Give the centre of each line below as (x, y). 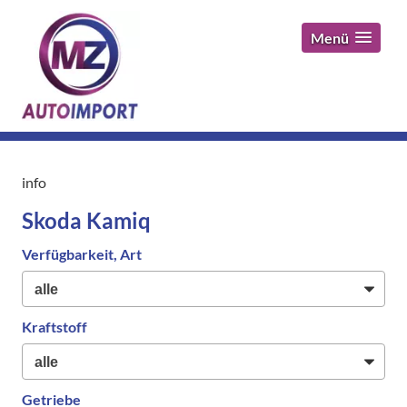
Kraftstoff (55, 326)
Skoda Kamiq (86, 221)
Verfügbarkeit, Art (82, 254)
